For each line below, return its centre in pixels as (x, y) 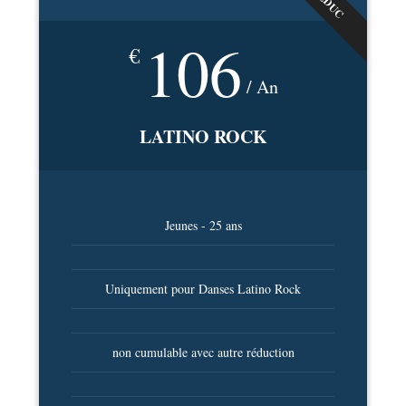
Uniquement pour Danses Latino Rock (203, 289)
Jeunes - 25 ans (203, 226)
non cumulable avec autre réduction (203, 353)
